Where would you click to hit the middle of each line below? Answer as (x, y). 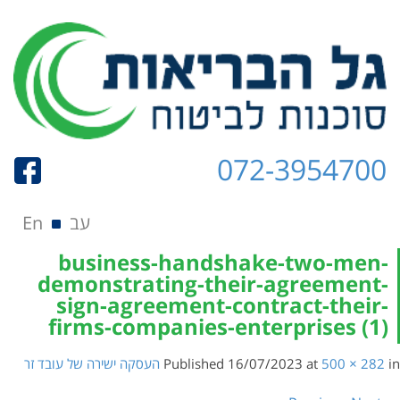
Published (196, 364)
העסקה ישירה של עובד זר (92, 364)
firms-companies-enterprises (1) (218, 327)
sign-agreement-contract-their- (222, 305)
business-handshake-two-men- (223, 262)
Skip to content (336, 218)
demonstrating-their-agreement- (213, 284)
